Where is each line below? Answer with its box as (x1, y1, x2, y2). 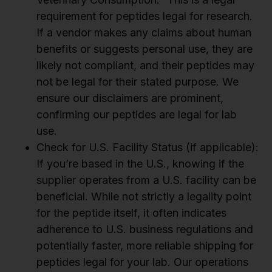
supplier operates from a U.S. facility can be (36, 174, 256, 187)
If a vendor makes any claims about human (36, 26, 251, 39)
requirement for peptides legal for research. (36, 10, 253, 23)
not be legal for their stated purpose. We (36, 75, 239, 89)
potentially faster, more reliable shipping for (36, 239, 253, 253)
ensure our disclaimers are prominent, (36, 92, 223, 105)
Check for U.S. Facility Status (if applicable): (36, 141, 259, 154)
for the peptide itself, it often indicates (36, 206, 226, 220)
